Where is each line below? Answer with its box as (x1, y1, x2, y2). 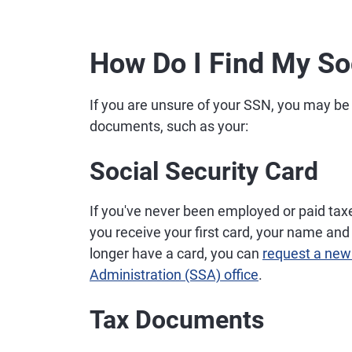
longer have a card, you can (90, 245, 262, 262)
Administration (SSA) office (90, 266, 258, 283)
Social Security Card (90, 156, 318, 186)
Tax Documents (90, 305, 264, 335)
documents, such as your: (90, 118, 248, 134)
